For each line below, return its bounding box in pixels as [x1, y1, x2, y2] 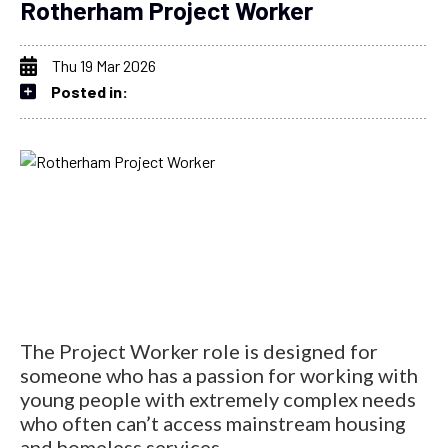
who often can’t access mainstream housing [20, 410, 406, 435]
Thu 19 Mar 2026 [52, 55, 156, 75]
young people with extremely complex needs [20, 386, 416, 411]
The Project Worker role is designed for [20, 338, 378, 363]
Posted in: [51, 81, 128, 101]
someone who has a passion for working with [20, 362, 418, 387]
